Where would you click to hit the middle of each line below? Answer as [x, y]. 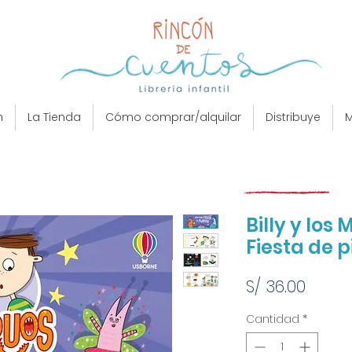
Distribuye [293, 117]
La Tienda [54, 117]
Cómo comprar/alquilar [173, 117]
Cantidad [272, 319]
